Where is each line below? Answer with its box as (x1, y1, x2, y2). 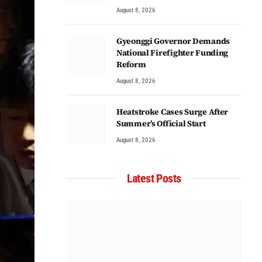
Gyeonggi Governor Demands (116, 35, 230, 47)
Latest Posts (126, 171, 181, 185)
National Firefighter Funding (116, 47, 229, 58)
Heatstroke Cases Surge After (116, 106, 229, 118)
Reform (116, 58, 146, 70)
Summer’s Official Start (116, 118, 206, 129)
